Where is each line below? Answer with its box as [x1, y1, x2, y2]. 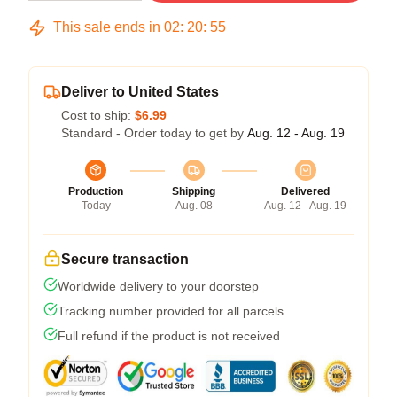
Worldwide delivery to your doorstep [58, 279, 259, 293]
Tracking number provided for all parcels [58, 304, 284, 318]
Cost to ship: [61, 108, 135, 122]
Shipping [172, 185, 215, 198]
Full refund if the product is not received [58, 329, 280, 343]
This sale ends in [50, 19, 164, 35]
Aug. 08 [175, 199, 213, 212]
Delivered [281, 185, 330, 198]
